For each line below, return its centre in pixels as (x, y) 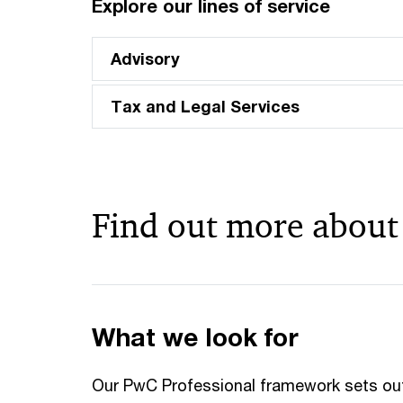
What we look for (195, 337)
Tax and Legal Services (205, 106)
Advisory (145, 58)
